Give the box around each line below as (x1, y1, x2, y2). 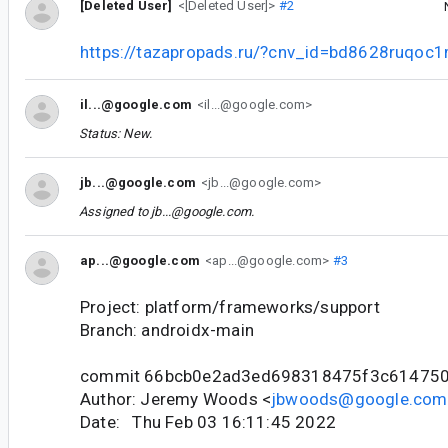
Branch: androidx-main (80, 320, 254, 341)
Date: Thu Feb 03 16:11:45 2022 (80, 412, 336, 433)
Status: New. (79, 125, 153, 141)
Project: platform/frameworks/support (80, 297, 380, 318)
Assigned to (79, 204, 152, 220)
